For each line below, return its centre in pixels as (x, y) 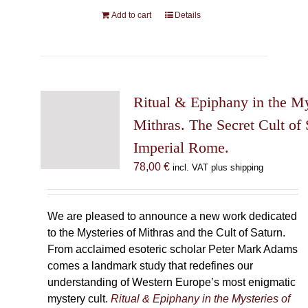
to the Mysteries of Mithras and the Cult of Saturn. (166, 233)
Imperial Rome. (181, 147)
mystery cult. (79, 299)
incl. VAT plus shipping (218, 167)
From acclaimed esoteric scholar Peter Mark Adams (172, 249)
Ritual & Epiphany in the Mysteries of (200, 299)
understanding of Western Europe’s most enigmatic (171, 282)
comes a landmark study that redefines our (150, 266)
